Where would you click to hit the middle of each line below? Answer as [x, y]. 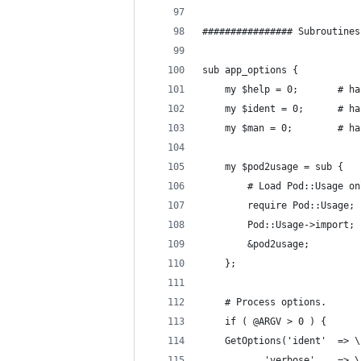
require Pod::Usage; [278, 205]
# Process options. [264, 302]
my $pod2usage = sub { [273, 167]
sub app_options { [250, 70]
